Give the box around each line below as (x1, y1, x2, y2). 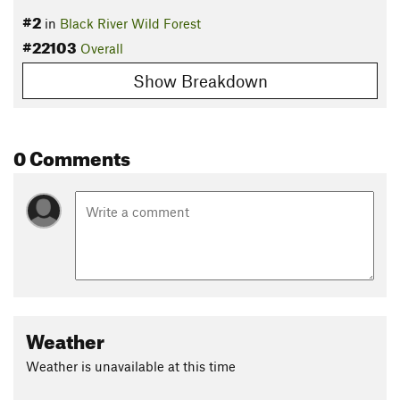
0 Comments (13, 138, 130, 171)
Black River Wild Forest (60, 15, 201, 32)
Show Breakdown (132, 70, 268, 91)
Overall (80, 40, 123, 57)
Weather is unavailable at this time (26, 357, 236, 374)
